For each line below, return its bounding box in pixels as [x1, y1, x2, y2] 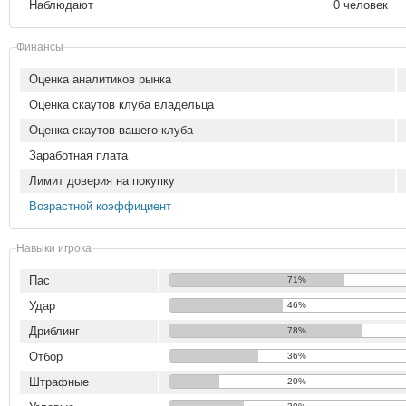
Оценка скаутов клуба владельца [29, 98, 214, 111]
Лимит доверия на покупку [29, 174, 175, 188]
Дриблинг [29, 324, 80, 338]
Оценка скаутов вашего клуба [29, 123, 193, 137]
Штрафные [29, 375, 89, 389]
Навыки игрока [16, 242, 92, 254]
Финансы [16, 41, 63, 53]
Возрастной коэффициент [29, 199, 171, 213]
